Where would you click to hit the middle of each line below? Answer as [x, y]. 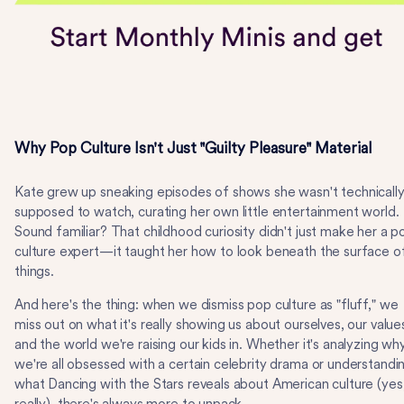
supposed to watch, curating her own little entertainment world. [207, 212]
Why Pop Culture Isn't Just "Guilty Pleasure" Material [193, 148]
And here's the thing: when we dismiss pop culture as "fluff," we [207, 305]
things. [34, 271]
